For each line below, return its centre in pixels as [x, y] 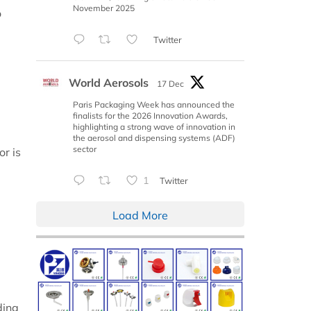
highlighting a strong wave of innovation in [154, 126]
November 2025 [104, 8]
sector [85, 149]
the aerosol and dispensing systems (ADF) [154, 137]
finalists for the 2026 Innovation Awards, [150, 115]
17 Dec [170, 83]
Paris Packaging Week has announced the [154, 104]
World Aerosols [109, 82]
